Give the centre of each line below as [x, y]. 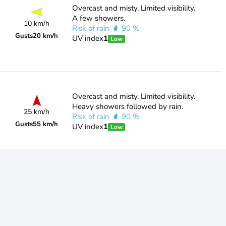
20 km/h [46, 36]
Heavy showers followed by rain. [127, 106]
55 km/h [46, 124]
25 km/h [37, 112]
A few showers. [98, 18]
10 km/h [37, 23]
